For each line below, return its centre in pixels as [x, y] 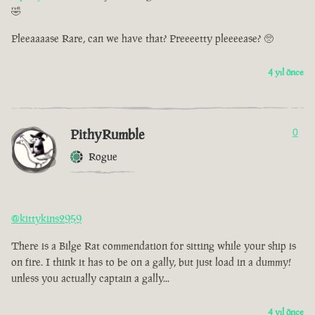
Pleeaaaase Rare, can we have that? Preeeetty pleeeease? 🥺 [142, 39]
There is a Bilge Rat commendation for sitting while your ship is [154, 246]
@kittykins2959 [46, 219]
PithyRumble [107, 135]
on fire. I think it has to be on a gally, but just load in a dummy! [151, 262]
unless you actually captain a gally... [90, 278]
